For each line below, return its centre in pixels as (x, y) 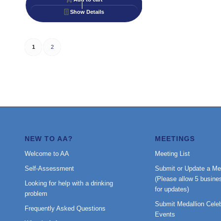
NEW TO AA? (49, 139)
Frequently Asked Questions (65, 209)
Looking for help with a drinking (69, 184)
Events (165, 215)
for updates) (172, 189)
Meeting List (172, 154)
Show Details (87, 12)
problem (36, 194)
